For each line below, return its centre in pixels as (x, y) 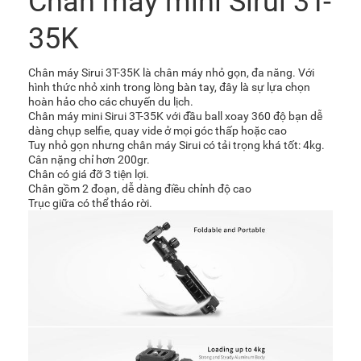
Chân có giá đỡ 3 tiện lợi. (89, 174)
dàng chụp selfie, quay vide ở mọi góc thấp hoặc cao (158, 130)
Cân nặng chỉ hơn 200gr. (89, 159)
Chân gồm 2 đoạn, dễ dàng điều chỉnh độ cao (140, 188)
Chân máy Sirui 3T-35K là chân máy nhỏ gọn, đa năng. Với (171, 72)
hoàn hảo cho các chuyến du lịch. (112, 101)
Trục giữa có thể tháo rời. (90, 203)
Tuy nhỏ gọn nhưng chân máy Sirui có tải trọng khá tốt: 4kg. (176, 145)
